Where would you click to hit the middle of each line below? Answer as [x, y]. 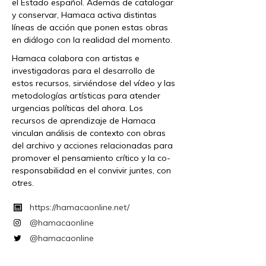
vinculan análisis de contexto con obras [89, 133]
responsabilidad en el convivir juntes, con [91, 171]
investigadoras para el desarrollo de [83, 71]
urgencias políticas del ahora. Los [77, 108]
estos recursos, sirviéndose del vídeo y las [94, 83]
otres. [23, 183]
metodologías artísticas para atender [86, 96]
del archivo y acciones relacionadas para [92, 146]
